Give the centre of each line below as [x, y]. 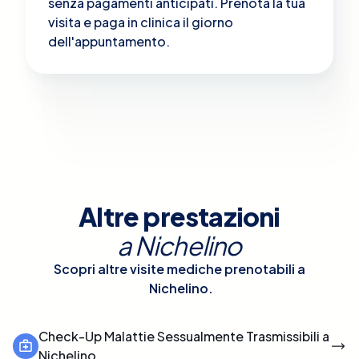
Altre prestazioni [179, 216]
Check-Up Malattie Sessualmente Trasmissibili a [184, 336]
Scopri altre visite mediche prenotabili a [179, 268]
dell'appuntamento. [109, 41]
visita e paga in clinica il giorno [141, 22]
